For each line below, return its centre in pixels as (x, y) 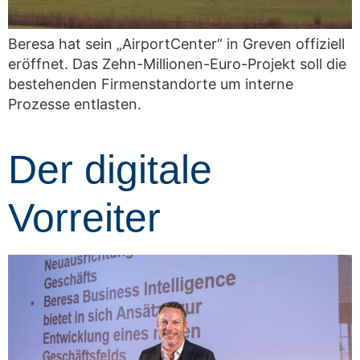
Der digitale (110, 170)
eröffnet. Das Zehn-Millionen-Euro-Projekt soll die (177, 63)
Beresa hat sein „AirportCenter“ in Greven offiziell (176, 43)
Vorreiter (84, 218)
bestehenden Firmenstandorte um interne (151, 84)
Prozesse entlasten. (75, 104)
